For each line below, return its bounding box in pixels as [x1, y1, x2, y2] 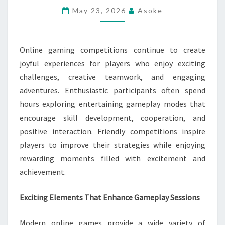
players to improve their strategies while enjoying [20, 140, 205, 150]
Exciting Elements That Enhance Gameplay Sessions [20, 192, 200, 202]
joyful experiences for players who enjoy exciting [20, 58, 205, 68]
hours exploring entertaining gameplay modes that [20, 99, 205, 109]
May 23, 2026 [72, 6, 129, 15]
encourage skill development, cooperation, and [20, 113, 205, 123]
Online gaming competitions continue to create [20, 45, 205, 55]
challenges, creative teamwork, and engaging [20, 72, 205, 82]
